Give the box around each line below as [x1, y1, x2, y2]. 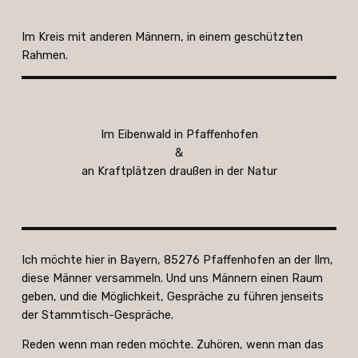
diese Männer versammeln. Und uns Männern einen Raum [21, 270, 323, 285]
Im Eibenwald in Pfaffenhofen [100, 127, 258, 142]
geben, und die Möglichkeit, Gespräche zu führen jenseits [21, 288, 324, 304]
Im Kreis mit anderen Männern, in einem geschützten [21, 29, 303, 44]
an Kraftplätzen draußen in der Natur [81, 164, 277, 179]
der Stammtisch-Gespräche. [21, 307, 173, 322]
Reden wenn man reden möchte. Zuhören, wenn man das [21, 337, 324, 352]
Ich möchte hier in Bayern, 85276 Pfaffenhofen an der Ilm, [21, 252, 333, 267]
